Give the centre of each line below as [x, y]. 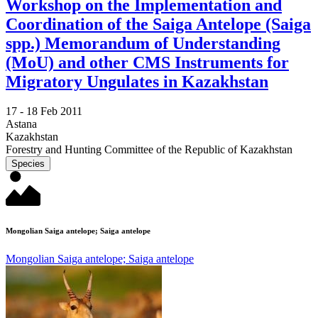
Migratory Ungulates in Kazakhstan [137, 81]
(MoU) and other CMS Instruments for [147, 62]
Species [28, 164]
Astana [21, 124]
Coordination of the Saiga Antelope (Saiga [158, 24]
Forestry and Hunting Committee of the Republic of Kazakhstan [149, 150]
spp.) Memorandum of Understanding [143, 43]
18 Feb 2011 [54, 111]
